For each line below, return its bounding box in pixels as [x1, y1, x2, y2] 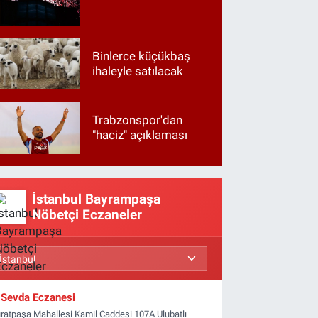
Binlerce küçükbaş [92, 48, 191, 63]
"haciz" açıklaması [92, 128, 188, 142]
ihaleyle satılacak [92, 63, 184, 78]
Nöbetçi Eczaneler [31, 207, 142, 223]
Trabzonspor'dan [92, 113, 183, 127]
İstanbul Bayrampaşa [31, 191, 160, 207]
